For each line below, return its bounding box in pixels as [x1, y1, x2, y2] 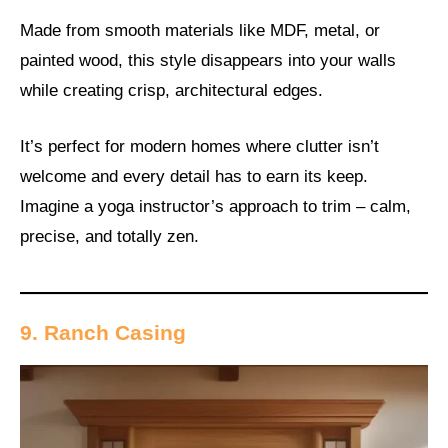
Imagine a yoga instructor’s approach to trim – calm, [20, 196, 411, 216]
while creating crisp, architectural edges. [20, 81, 323, 101]
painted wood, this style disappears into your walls [20, 51, 396, 71]
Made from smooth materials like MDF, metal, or [20, 21, 380, 41]
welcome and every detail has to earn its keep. [20, 166, 368, 186]
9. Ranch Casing [20, 321, 186, 345]
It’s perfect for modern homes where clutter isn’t [20, 136, 379, 156]
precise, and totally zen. [20, 226, 199, 246]
